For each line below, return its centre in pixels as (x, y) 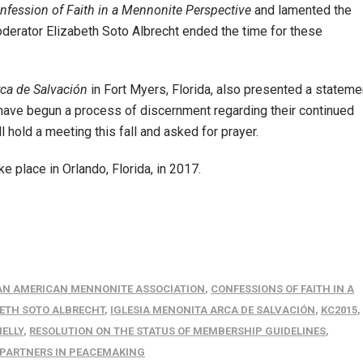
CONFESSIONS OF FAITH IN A (282, 289)
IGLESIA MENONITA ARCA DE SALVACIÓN (213, 310)
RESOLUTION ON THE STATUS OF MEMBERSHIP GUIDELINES (177, 331)
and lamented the (301, 10)
